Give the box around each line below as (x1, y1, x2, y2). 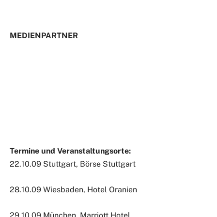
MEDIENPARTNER (10, 31, 78, 41)
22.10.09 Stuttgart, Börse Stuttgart (10, 159, 136, 169)
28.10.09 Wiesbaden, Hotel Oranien (10, 185, 137, 195)
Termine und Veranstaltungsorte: (10, 146, 131, 156)
